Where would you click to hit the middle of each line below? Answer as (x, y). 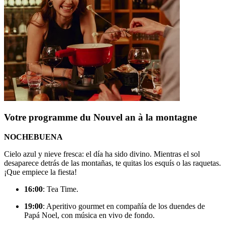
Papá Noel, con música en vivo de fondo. (89, 215)
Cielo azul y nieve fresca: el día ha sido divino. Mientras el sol (102, 154)
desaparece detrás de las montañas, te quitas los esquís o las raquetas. (113, 163)
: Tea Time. (61, 189)
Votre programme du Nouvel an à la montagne (100, 118)
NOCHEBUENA (33, 137)
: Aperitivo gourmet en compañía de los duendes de (124, 206)
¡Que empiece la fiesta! (40, 172)
